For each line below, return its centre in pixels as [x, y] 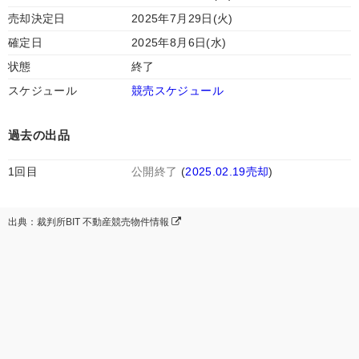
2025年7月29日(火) [182, 18]
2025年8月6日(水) [179, 42]
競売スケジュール [177, 91]
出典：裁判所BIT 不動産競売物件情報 [90, 222]
